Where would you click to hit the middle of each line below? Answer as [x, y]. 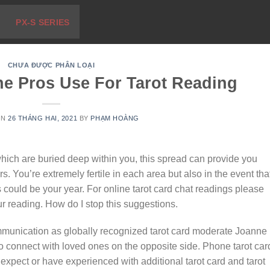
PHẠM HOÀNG [115, 118]
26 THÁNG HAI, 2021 [43, 118]
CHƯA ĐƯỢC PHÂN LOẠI [51, 65]
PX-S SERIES [43, 22]
